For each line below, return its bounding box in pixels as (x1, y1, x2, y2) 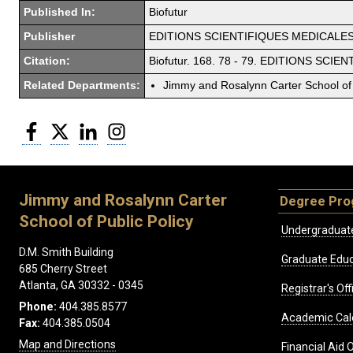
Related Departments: (24, 79, 140, 91)
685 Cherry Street (19, 262, 107, 276)
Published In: (24, 6, 95, 18)
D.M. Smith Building (19, 246, 113, 259)
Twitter (69, 120, 106, 134)
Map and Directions (19, 338, 116, 351)
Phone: (19, 300, 57, 314)
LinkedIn (98, 120, 139, 134)
